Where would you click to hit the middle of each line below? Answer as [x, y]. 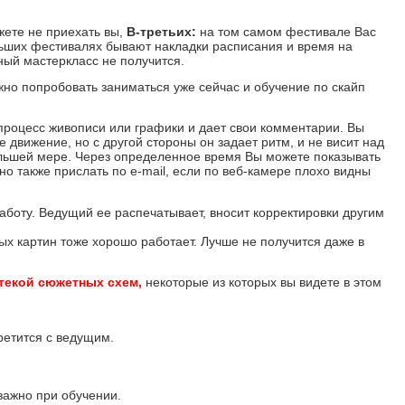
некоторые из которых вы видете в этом [263, 282]
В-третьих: [161, 32]
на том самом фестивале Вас [286, 32]
